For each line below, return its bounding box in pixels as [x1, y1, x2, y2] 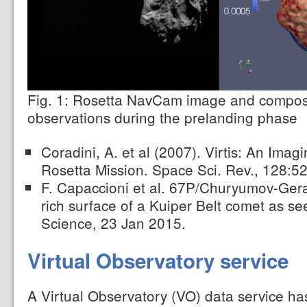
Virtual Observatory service [27, 246, 288, 275]
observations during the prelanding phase [27, 107, 297, 128]
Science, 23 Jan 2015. [40, 212, 186, 234]
